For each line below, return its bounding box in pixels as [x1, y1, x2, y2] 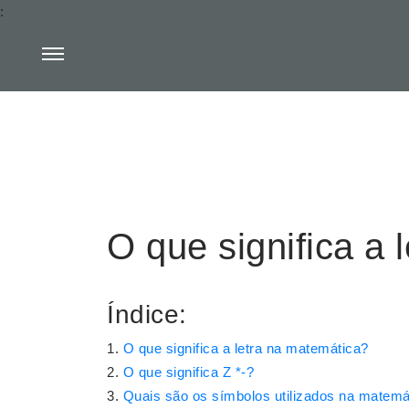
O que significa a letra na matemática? [122, 341, 369, 356]
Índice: [107, 300, 187, 329]
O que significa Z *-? [122, 364, 254, 380]
